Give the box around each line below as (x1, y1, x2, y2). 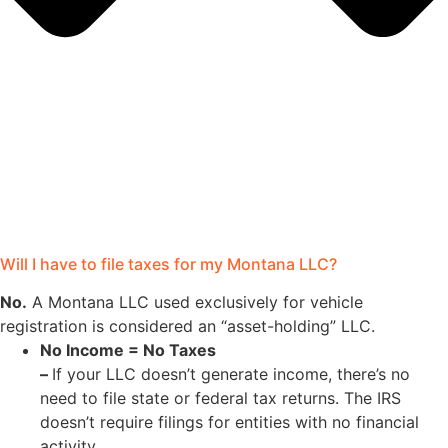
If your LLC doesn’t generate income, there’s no (52, 364, 410, 385)
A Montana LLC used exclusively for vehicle (27, 292, 363, 313)
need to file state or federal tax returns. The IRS (40, 388, 401, 409)
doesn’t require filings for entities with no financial (40, 412, 419, 433)
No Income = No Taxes (40, 340, 216, 361)
